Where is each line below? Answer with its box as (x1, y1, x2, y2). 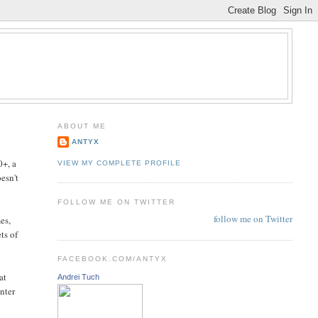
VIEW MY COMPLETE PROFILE (57, 158, 181, 167)
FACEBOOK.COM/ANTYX (57, 255, 168, 263)
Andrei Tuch (57, 272, 99, 281)
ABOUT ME (57, 121, 106, 130)
